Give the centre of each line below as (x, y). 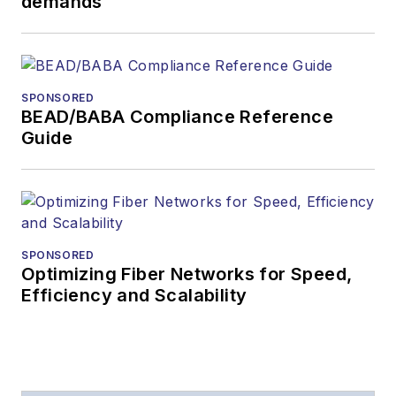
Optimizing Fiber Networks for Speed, (187, 274)
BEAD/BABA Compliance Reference (177, 116)
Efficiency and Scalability (134, 295)
